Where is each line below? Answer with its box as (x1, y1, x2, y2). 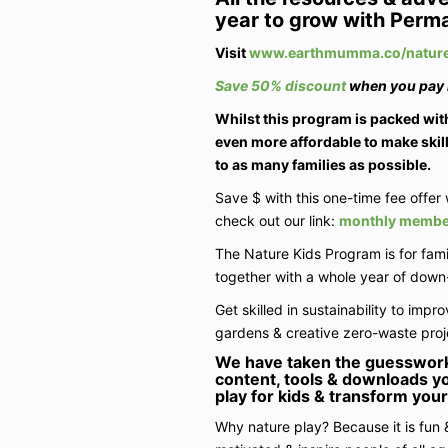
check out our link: (214, 211, 339, 229)
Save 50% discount (214, 76, 349, 94)
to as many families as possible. (214, 155, 434, 173)
